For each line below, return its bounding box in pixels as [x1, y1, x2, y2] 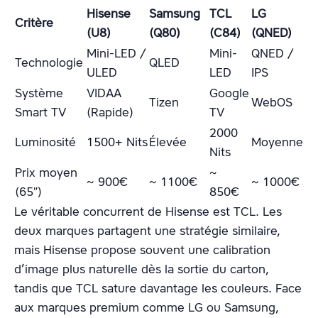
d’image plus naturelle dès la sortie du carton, [14, 261, 269, 277]
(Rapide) [87, 104, 133, 120]
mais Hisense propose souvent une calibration [14, 241, 270, 258]
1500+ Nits [87, 133, 148, 150]
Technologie [15, 54, 83, 70]
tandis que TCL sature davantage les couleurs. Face [14, 280, 302, 296]
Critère [15, 14, 53, 31]
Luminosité [15, 133, 76, 150]
